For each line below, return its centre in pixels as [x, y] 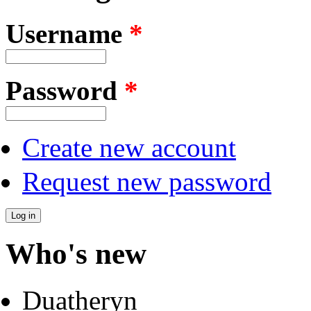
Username [67, 34]
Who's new [76, 254]
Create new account [129, 148]
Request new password [147, 182]
